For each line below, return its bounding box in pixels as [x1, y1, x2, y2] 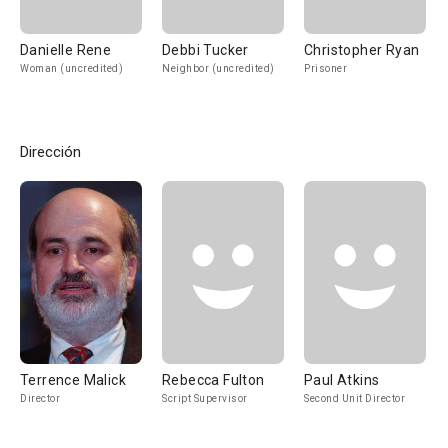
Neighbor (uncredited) [162, 63, 275, 74]
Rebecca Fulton [162, 372, 265, 388]
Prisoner [304, 63, 347, 74]
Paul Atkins [304, 372, 380, 388]
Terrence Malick [20, 372, 126, 388]
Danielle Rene [20, 42, 112, 58]
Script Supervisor [162, 393, 248, 404]
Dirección [20, 143, 81, 161]
